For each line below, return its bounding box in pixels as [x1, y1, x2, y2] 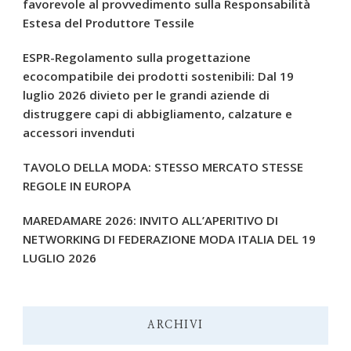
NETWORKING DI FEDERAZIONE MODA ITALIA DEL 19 [23, 231, 316, 248]
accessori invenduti [23, 125, 135, 141]
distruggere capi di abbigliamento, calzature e [23, 106, 292, 122]
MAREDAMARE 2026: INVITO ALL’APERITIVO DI [23, 212, 278, 229]
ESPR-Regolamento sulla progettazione [23, 49, 251, 66]
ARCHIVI [147, 320, 204, 331]
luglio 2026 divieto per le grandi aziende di [23, 87, 270, 103]
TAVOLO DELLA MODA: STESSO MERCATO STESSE [23, 159, 303, 175]
